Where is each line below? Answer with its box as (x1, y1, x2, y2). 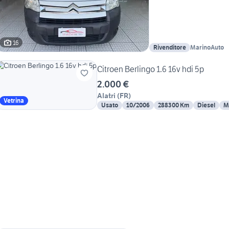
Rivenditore (153, 43, 186, 52)
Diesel (197, 101, 215, 109)
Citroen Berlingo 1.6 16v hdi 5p (97, 64, 204, 75)
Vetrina (4, 97, 24, 105)
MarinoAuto (190, 43, 224, 52)
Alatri (97, 91, 116, 101)
